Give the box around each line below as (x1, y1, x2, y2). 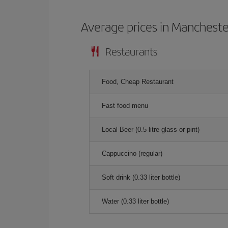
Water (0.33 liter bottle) (102, 197, 169, 205)
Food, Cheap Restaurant (102, 78, 174, 85)
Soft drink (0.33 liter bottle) (102, 174, 180, 181)
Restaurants (105, 44, 157, 59)
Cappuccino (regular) (102, 150, 162, 157)
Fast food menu (102, 102, 148, 109)
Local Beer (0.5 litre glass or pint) (102, 126, 199, 133)
